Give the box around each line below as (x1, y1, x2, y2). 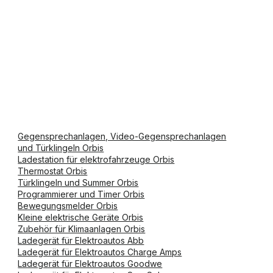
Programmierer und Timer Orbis (18, 189, 145, 199)
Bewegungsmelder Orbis (18, 200, 118, 211)
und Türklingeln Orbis (18, 143, 104, 153)
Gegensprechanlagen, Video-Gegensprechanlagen (18, 131, 227, 141)
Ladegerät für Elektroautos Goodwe (18, 258, 163, 269)
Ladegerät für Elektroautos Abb (18, 235, 144, 246)
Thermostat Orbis (18, 166, 88, 176)
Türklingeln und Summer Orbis (18, 177, 139, 188)
